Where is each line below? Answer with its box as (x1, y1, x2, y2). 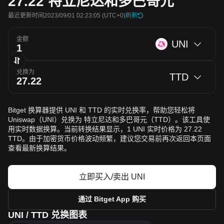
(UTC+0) (100, 12, 125, 19)
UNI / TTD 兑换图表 (8, 210, 87, 220)
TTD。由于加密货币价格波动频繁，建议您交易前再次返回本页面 (8, 134, 211, 142)
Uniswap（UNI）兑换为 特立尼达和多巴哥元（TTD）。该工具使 (8, 115, 210, 123)
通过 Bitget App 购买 (78, 195, 146, 203)
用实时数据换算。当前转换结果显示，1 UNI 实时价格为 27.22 (8, 125, 202, 133)
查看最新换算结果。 (8, 144, 71, 152)
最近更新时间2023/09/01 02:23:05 (8, 12, 100, 19)
